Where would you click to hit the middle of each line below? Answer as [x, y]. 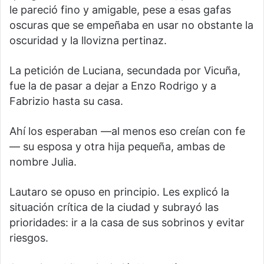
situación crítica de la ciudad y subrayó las [114, 207]
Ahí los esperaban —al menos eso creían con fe [127, 131]
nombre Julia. [43, 162]
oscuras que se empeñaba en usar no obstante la [131, 25]
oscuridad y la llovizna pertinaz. [88, 41]
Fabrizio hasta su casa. [66, 101]
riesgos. [29, 238]
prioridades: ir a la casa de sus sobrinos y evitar [127, 223]
